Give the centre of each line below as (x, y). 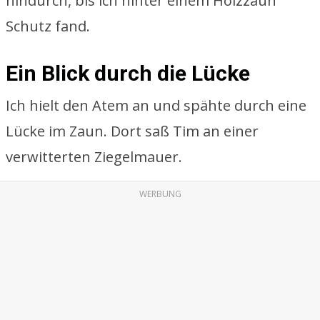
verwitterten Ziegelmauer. (94, 157)
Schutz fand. (48, 26)
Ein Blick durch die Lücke (128, 73)
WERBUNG (160, 194)
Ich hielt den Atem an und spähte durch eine (156, 105)
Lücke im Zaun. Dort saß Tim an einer (132, 131)
